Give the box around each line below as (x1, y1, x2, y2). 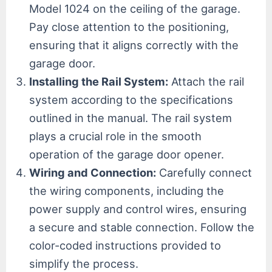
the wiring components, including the (29, 183, 225, 197)
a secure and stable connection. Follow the (29, 220, 255, 234)
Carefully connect (156, 165, 253, 179)
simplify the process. (29, 256, 139, 270)
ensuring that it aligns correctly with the (29, 38, 239, 52)
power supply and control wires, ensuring (29, 202, 247, 216)
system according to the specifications (29, 92, 234, 106)
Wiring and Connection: (29, 165, 157, 179)
